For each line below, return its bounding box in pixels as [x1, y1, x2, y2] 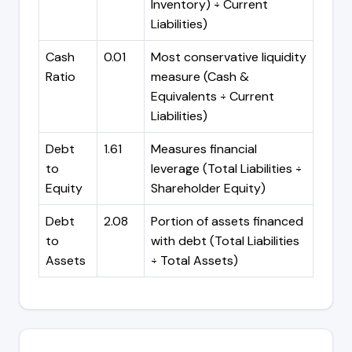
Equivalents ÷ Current [151, 87, 274, 104]
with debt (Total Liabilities [151, 232, 299, 249]
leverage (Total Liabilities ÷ [151, 159, 302, 177]
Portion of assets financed [151, 212, 303, 229]
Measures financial [151, 140, 257, 157]
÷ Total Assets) [151, 251, 238, 269]
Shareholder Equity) [151, 179, 266, 196]
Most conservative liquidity [151, 48, 306, 65]
